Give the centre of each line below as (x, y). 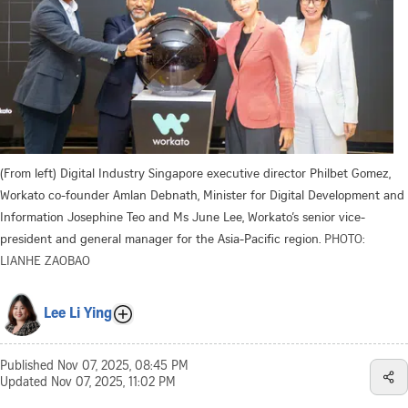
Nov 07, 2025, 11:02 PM (113, 383)
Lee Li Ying (78, 314)
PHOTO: (345, 238)
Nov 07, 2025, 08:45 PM (123, 367)
